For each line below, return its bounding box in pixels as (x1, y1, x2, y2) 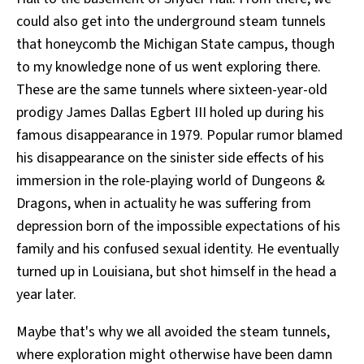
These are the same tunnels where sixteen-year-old (16, 80, 327, 101)
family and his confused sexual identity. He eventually (16, 239, 339, 260)
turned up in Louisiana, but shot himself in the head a (16, 262, 336, 283)
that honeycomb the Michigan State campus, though (16, 34, 335, 55)
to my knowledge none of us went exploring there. (16, 57, 321, 78)
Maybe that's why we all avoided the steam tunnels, (16, 322, 330, 343)
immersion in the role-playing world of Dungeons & (16, 171, 325, 192)
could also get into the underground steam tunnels (16, 11, 326, 32)
